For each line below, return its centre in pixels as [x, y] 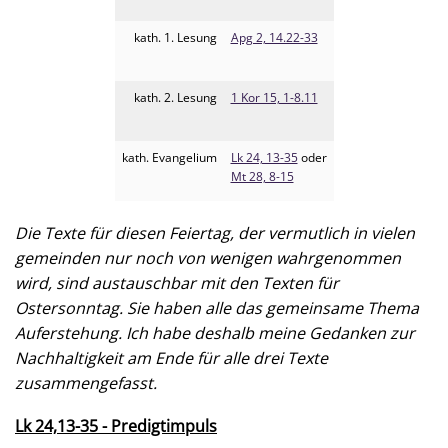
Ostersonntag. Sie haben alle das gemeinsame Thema [217, 308]
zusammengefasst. [86, 383]
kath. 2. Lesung [175, 97]
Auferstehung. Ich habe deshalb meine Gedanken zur [215, 333]
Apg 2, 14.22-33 [274, 37]
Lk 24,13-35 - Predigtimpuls [116, 426]
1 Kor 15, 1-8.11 [274, 97]
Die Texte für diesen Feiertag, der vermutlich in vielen [215, 233]
